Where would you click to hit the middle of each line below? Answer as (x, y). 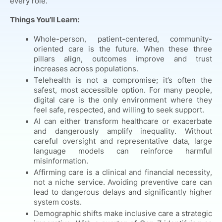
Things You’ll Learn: (45, 20)
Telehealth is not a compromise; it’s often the (123, 80)
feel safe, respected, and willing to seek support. (119, 110)
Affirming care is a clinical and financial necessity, (123, 172)
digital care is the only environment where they (123, 100)
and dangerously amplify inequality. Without (123, 131)
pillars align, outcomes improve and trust (123, 59)
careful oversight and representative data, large (123, 141)
